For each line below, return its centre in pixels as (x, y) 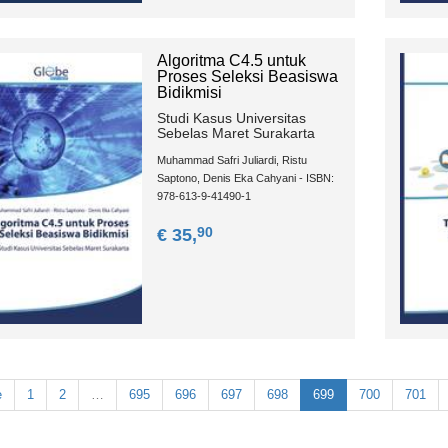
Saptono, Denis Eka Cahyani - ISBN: (245, 178)
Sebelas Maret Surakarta (235, 133)
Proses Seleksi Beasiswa (247, 77)
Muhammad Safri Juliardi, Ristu (231, 160)
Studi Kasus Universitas (231, 118)
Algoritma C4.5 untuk (231, 61)
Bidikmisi (189, 93)
